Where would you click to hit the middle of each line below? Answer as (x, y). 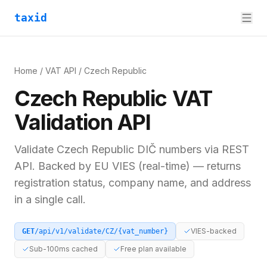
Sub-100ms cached (63, 249)
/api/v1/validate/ (70, 231)
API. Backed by (54, 166)
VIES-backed (214, 231)
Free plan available (153, 249)
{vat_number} (143, 231)
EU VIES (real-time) (142, 166)
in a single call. (50, 199)
